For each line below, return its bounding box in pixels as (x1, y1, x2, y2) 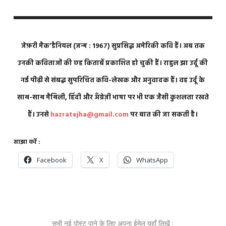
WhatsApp (136, 155, 168, 165)
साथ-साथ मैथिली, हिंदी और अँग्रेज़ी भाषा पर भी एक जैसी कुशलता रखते (17, 92, 209, 103)
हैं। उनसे (28, 109, 51, 121)
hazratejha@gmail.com (50, 109, 129, 121)
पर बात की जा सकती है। (129, 109, 198, 121)
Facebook (36, 155, 67, 165)
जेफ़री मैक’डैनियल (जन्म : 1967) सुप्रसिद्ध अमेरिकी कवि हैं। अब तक (21, 41, 205, 52)
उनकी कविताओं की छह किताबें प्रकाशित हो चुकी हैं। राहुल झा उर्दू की (18, 58, 208, 69)
